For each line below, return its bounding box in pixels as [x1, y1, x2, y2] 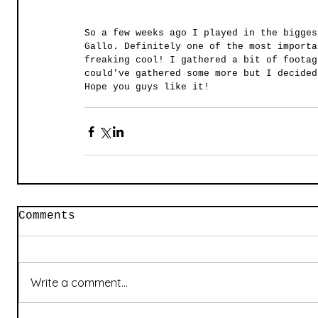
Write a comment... [31, 275, 128, 290]
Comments [18, 209, 75, 223]
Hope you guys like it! [84, 82, 215, 93]
